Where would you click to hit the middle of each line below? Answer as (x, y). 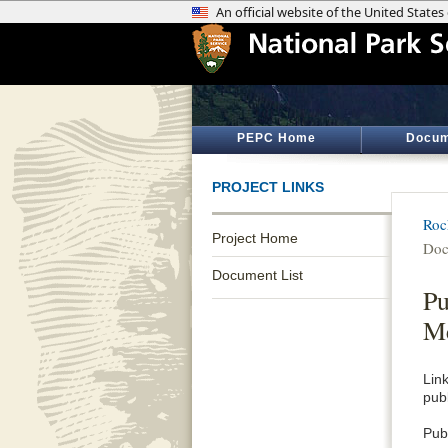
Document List (257, 275)
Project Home (255, 238)
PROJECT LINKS (268, 187)
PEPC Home (276, 138)
